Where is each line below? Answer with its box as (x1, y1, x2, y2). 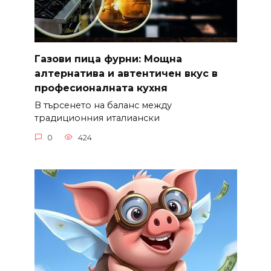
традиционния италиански (34, 112, 160, 123)
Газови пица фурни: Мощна (34, 53, 182, 65)
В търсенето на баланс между (34, 99, 172, 111)
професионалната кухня (34, 82, 168, 94)
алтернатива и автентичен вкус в (34, 67, 218, 79)
